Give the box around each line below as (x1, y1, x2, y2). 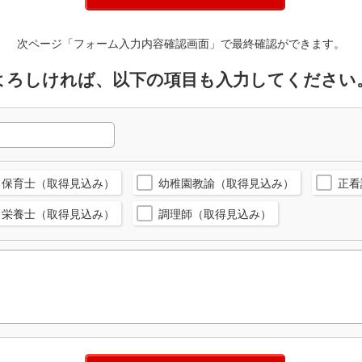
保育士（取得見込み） (2, 176, 115, 190)
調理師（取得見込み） (158, 207, 271, 221)
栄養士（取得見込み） (2, 207, 115, 221)
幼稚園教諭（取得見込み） (158, 176, 294, 190)
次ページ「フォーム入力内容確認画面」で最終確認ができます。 (17, 37, 345, 50)
